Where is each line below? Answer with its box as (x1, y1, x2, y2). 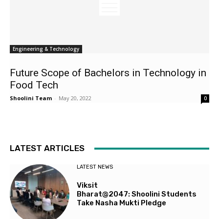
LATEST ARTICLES (10, 143, 85, 153)
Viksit (77, 181, 98, 190)
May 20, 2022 (59, 94, 91, 102)
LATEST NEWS (77, 164, 113, 170)
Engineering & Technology (13, 45, 79, 52)
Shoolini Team (10, 94, 52, 102)
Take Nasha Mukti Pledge (77, 198, 168, 207)
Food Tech (10, 79, 58, 91)
